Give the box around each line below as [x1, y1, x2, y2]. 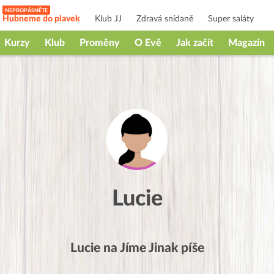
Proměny [80, 38, 120, 48]
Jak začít [176, 38, 213, 48]
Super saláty [208, 15, 254, 23]
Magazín [228, 38, 265, 48]
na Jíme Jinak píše [100, 242, 204, 254]
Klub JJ [95, 15, 122, 23]
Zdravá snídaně [136, 15, 193, 23]
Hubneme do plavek [2, 15, 80, 23]
